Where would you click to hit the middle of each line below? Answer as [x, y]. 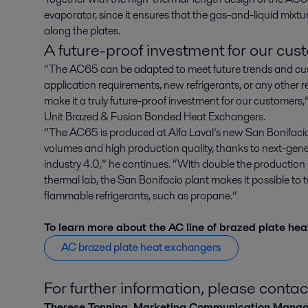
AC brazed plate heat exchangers [141, 247]
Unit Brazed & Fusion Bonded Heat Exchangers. [155, 117]
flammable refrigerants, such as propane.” [141, 196]
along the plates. [83, 31]
